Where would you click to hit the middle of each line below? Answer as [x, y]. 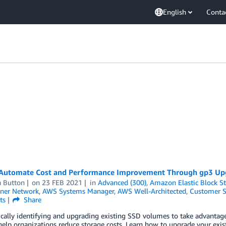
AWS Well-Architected [152, 191]
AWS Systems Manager [78, 191]
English [175, 12]
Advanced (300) [122, 182]
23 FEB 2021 [62, 182]
